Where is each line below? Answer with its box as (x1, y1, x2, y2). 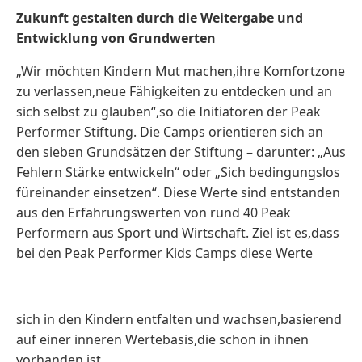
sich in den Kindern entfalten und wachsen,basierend (16, 310, 342, 328)
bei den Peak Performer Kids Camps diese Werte (16, 244, 313, 262)
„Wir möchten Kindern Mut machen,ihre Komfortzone (16, 62, 345, 80)
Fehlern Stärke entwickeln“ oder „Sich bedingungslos (16, 163, 340, 181)
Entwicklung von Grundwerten (16, 29, 216, 47)
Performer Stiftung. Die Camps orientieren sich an (16, 123, 323, 141)
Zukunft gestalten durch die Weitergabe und (16, 9, 303, 27)
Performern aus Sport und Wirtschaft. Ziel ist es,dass (16, 224, 339, 242)
